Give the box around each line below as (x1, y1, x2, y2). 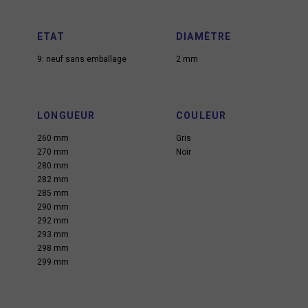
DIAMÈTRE (176, 31, 232, 42)
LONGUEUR (37, 110, 96, 121)
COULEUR (176, 110, 227, 121)
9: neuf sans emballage (37, 54, 126, 64)
